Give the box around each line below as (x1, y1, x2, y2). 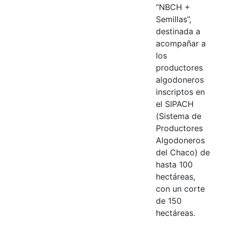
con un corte (155, 183, 205, 194)
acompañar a (155, 38, 206, 48)
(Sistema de (155, 110, 201, 121)
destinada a (155, 26, 200, 36)
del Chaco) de (155, 147, 210, 157)
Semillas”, (155, 14, 191, 24)
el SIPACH (155, 98, 194, 109)
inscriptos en (155, 86, 205, 97)
